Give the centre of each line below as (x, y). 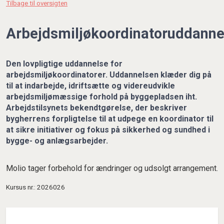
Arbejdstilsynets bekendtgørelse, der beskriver (96, 107)
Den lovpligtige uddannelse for (64, 63)
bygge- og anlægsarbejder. (57, 140)
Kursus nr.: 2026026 (35, 187)
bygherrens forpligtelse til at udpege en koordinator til (110, 118)
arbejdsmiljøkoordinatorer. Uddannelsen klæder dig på (109, 74)
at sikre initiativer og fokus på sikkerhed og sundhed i (108, 129)
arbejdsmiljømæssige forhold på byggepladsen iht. (101, 96)
